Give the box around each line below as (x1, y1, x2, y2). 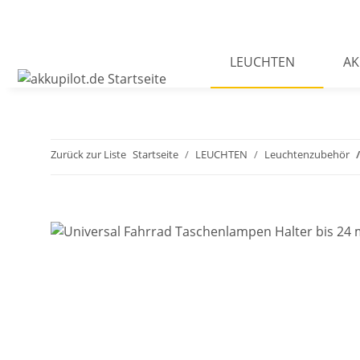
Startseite (133, 147, 178, 162)
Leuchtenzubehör (264, 147, 350, 162)
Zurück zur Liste (51, 147, 126, 162)
